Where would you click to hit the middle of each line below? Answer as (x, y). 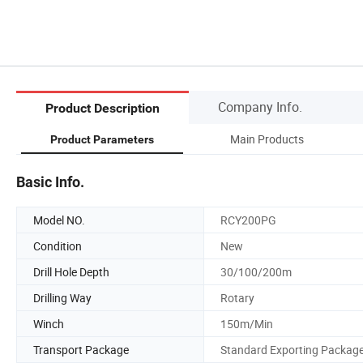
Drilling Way (62, 297)
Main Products (267, 139)
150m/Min (247, 323)
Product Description (102, 109)
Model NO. (59, 220)
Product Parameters (102, 139)
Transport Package (81, 349)
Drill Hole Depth (71, 271)
